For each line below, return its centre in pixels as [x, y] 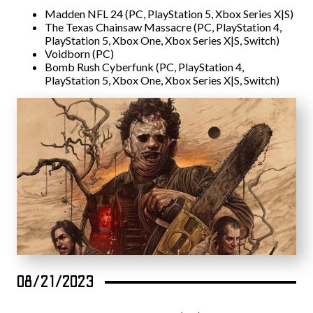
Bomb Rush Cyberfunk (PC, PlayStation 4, [144, 67]
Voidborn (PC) [79, 54]
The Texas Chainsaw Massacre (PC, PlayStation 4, [163, 27]
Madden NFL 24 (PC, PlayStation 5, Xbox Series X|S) [169, 14]
